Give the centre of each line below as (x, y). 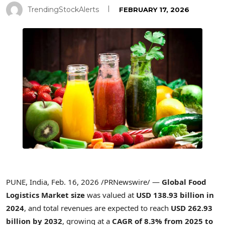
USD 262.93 (192, 208)
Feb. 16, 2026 (75, 182)
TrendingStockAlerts (63, 10)
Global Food (184, 182)
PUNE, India (27, 182)
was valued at (110, 195)
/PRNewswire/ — (130, 182)
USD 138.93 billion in (175, 195)
